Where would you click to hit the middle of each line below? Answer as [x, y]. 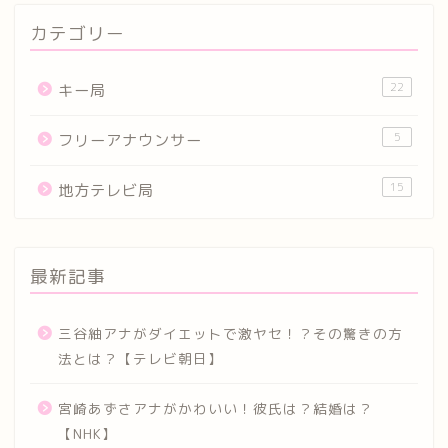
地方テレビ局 [106, 190]
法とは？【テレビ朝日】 [140, 358]
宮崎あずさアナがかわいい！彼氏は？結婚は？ [215, 408]
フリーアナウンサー [130, 140]
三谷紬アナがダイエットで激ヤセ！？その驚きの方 [230, 333]
